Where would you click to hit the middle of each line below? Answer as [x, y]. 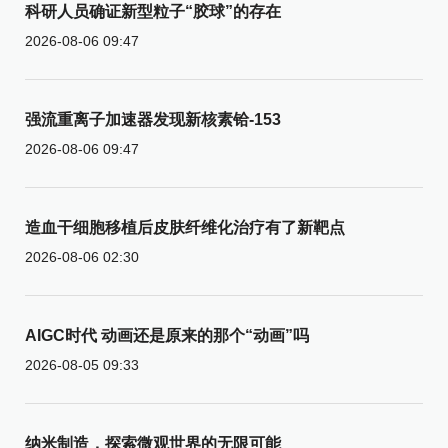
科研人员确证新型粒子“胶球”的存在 [153, 11]
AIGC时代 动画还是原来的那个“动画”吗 [167, 335]
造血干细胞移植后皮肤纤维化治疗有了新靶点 [185, 227]
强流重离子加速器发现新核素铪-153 [153, 119]
